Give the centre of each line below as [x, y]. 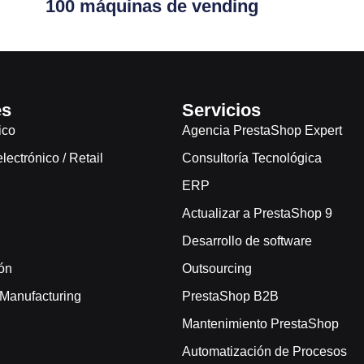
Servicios [221, 110]
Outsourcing [217, 269]
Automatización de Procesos [264, 352]
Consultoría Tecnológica [252, 158]
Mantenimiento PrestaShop [260, 324]
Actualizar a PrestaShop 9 [257, 214]
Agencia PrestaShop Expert [262, 131]
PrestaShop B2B [230, 297]
